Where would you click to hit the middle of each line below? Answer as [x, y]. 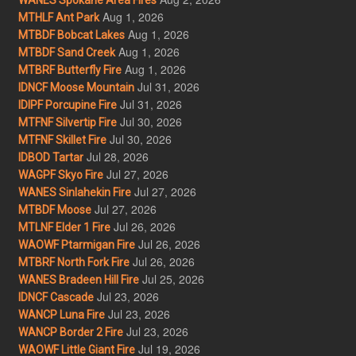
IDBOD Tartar [50, 157]
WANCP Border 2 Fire [70, 332]
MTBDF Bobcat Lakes [71, 35]
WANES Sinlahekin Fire [74, 192]
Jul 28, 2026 [117, 156]
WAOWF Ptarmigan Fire [76, 244]
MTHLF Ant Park [58, 17]
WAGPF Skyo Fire [60, 174]
